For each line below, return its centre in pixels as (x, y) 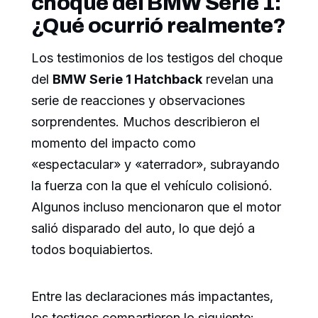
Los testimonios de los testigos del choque (157, 58)
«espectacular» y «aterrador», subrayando (155, 165)
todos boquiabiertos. (92, 250)
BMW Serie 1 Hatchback (127, 79)
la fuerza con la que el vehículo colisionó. (152, 186)
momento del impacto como (114, 143)
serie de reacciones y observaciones (138, 101)
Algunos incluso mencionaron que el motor (156, 207)
